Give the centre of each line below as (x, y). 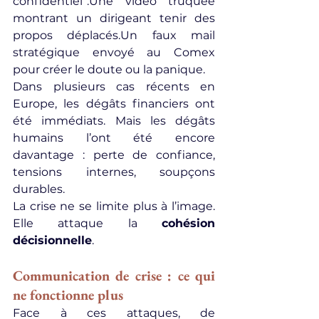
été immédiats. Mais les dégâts (114, 121)
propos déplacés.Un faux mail (114, 35)
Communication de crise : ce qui (114, 276)
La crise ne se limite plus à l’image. (114, 206)
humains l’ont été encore (114, 138)
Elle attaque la (87, 223)
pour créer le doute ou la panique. (109, 69)
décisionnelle (52, 240)
